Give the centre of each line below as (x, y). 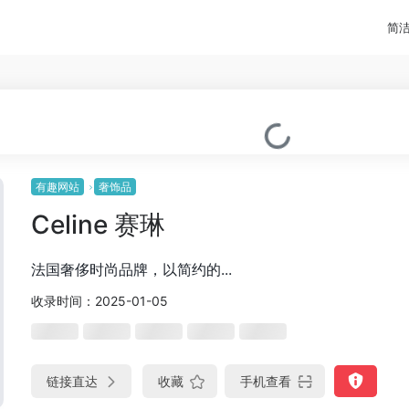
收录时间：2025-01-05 (100, 301)
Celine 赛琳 (98, 225)
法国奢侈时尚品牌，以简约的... (131, 269)
